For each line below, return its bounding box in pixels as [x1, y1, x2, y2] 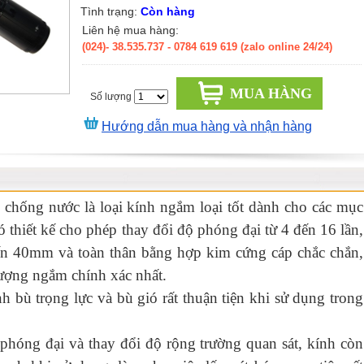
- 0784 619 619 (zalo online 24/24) [167, 41, 332, 53]
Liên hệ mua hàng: [82, 24, 179, 37]
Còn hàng [141, 5, 195, 18]
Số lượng [90, 91, 132, 102]
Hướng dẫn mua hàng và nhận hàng [102, 119, 312, 133]
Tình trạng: [80, 5, 141, 18]
